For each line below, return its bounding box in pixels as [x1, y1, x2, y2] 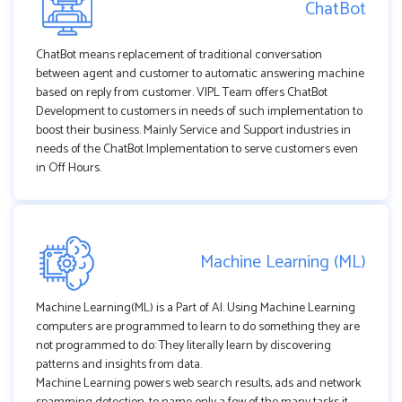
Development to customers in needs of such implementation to [36, 100, 363, 122]
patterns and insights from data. [36, 354, 202, 375]
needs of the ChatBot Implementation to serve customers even [36, 138, 358, 160]
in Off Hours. [36, 157, 101, 179]
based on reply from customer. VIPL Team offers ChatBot [36, 82, 328, 103]
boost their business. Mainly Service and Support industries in [36, 119, 351, 141]
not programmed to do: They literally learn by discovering [36, 335, 331, 356]
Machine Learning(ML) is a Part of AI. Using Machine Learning [36, 297, 355, 319]
